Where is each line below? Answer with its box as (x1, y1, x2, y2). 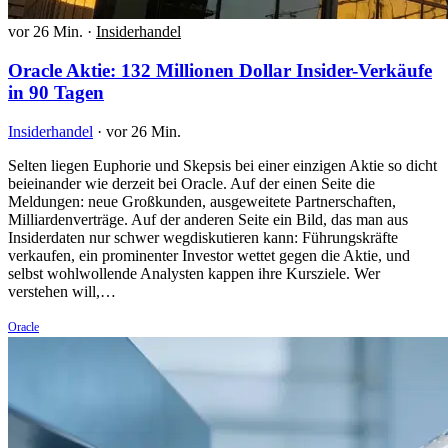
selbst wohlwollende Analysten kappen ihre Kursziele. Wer (8, 264, 380, 282)
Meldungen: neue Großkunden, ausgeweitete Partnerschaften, (8, 192, 396, 210)
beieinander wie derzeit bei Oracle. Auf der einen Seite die (8, 174, 375, 192)
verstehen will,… (8, 282, 116, 300)
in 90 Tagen (8, 81, 104, 103)
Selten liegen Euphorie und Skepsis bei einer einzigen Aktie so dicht (8, 156, 437, 174)
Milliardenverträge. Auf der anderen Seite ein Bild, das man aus (8, 210, 408, 228)
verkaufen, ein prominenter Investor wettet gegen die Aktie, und (8, 246, 410, 264)
